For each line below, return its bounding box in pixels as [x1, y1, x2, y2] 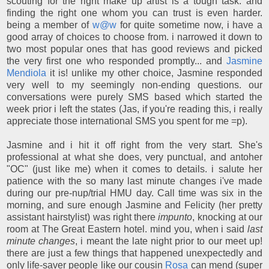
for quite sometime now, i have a [116, 19, 263, 30]
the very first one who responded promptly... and [7, 55, 226, 66]
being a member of [7, 19, 92, 30]
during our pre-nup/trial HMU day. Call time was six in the [7, 187, 262, 198]
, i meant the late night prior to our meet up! [75, 235, 263, 246]
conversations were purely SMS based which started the [7, 91, 262, 102]
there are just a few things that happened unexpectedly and [7, 247, 262, 258]
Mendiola [7, 67, 46, 78]
